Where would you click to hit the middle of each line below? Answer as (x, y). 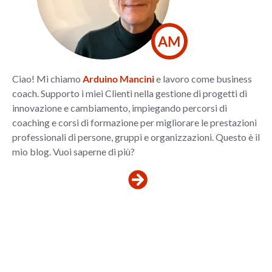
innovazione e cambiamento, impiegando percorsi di (119, 107)
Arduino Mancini (118, 78)
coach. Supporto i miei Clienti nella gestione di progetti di (129, 93)
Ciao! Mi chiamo (47, 78)
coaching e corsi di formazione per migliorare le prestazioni (134, 122)
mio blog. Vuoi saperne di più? (73, 151)
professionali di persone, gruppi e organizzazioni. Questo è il (136, 137)
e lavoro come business (203, 78)
